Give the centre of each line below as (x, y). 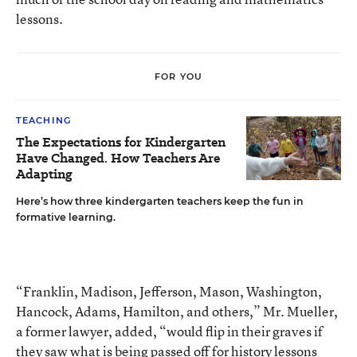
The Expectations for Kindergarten (121, 142)
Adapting (44, 174)
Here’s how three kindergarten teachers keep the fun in (160, 201)
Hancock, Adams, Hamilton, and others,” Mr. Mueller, (177, 311)
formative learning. (66, 217)
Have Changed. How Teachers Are (118, 158)
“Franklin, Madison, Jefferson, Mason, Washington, (169, 291)
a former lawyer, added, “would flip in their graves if (169, 331)
